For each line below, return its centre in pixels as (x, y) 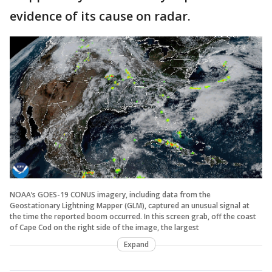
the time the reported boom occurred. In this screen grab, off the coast (133, 216)
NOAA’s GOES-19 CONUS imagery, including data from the (110, 194)
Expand (136, 244)
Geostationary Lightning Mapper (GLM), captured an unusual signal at (130, 205)
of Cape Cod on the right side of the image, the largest (104, 227)
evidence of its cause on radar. (100, 16)
